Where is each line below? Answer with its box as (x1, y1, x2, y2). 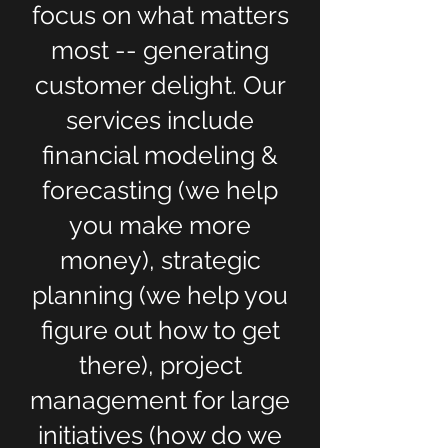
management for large (30, 385, 290, 415)
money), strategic (59, 245, 261, 275)
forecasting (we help (42, 175, 278, 205)
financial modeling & (42, 140, 278, 170)
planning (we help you (32, 280, 288, 310)
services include (66, 105, 254, 135)
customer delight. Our (34, 70, 286, 100)
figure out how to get (40, 315, 280, 345)
